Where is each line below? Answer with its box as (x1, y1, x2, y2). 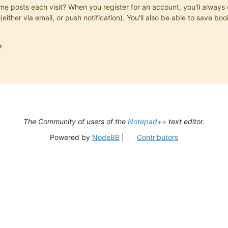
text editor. (166, 117, 205, 126)
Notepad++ (128, 117, 166, 126)
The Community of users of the (23, 117, 128, 126)
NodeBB (92, 132, 120, 141)
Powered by (49, 132, 92, 141)
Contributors (137, 132, 179, 141)
